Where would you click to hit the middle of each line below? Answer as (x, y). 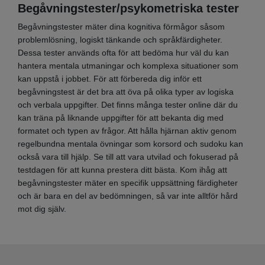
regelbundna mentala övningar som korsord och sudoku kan (130, 143)
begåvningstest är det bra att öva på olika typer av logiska (126, 91)
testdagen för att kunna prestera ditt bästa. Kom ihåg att (122, 169)
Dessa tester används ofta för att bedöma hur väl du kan (123, 52)
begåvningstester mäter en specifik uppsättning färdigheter (128, 182)
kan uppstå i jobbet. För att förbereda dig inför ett (110, 78)
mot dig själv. (42, 209)
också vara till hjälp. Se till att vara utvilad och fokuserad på (128, 156)
